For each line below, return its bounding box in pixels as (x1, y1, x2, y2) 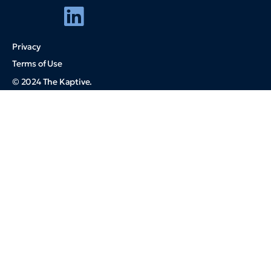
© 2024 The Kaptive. (12, 76, 93, 87)
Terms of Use (12, 57, 62, 69)
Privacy (12, 41, 41, 52)
